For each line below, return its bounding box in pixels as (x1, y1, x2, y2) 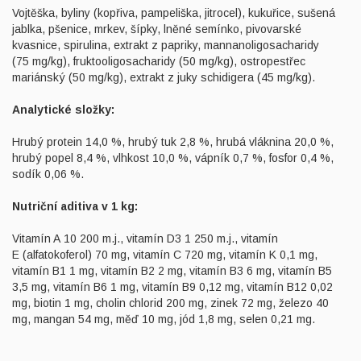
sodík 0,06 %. (12, 168, 84, 180)
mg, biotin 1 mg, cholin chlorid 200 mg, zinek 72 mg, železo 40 (12, 297, 329, 309)
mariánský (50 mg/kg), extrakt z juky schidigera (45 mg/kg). (12, 71, 315, 84)
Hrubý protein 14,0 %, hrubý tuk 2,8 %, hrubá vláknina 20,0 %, (12, 135, 334, 148)
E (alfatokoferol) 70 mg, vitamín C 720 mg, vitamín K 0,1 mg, (12, 248, 317, 261)
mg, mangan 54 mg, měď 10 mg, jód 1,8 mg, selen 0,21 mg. (12, 313, 315, 326)
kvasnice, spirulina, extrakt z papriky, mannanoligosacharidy (12, 39, 319, 52)
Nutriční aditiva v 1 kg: (12, 200, 141, 213)
